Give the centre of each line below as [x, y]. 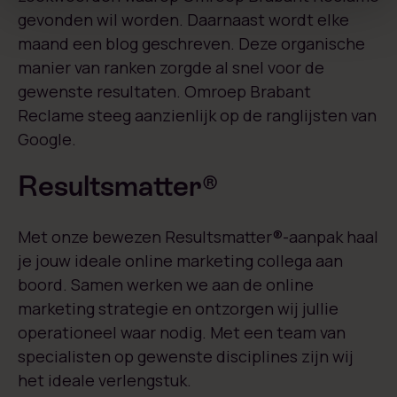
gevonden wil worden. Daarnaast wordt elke [183, 20]
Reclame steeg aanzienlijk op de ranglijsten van [197, 116]
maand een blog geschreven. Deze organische [191, 44]
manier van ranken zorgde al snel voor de [171, 68]
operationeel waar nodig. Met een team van [182, 333]
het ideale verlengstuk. [105, 381]
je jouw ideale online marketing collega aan [180, 261]
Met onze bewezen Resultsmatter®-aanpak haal [198, 237]
